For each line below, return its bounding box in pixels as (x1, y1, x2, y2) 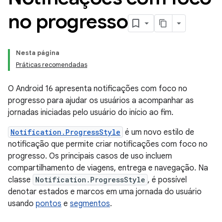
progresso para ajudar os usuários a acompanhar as (8, 96, 194, 106)
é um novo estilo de (123, 127, 194, 137)
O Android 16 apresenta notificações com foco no (8, 84, 187, 94)
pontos (36, 199, 61, 209)
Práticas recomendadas (16, 60, 87, 69)
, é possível (148, 175, 187, 185)
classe (8, 175, 33, 185)
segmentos (70, 199, 110, 209)
